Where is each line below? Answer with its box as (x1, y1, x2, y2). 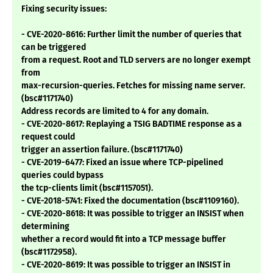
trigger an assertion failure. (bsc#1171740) (21, 144, 183, 155)
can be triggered (21, 42, 86, 53)
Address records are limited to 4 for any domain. (21, 106, 208, 117)
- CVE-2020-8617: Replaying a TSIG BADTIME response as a (21, 119, 242, 130)
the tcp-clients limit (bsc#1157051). (21, 183, 153, 194)
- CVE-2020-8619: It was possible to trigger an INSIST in (21, 260, 230, 271)
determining (21, 221, 69, 232)
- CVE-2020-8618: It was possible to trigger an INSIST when (21, 208, 244, 219)
